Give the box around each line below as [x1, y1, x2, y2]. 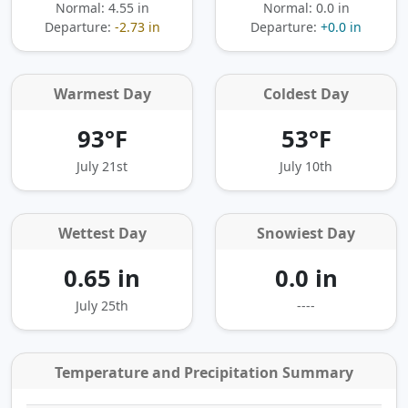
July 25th [76, 296, 128, 314]
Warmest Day [53, 83, 151, 104]
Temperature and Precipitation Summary [55, 362, 353, 382]
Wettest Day [57, 222, 147, 243]
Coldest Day [263, 83, 349, 104]
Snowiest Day [257, 222, 355, 243]
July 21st [76, 157, 127, 175]
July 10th [280, 157, 332, 175]
